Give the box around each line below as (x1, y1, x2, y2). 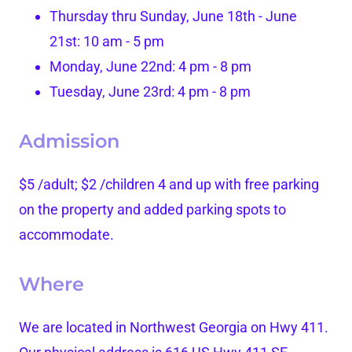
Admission (19, 130, 119, 153)
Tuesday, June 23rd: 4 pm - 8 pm (49, 83, 251, 101)
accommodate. (19, 226, 117, 244)
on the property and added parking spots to (19, 201, 286, 218)
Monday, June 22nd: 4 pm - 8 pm (49, 58, 252, 75)
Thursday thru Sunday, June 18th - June (49, 8, 298, 25)
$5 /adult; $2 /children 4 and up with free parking (19, 176, 319, 193)
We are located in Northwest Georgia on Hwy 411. (19, 319, 328, 336)
